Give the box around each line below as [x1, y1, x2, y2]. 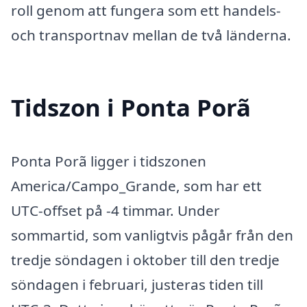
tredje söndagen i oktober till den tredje [11, 249, 280, 269]
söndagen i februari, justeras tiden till [11, 274, 263, 294]
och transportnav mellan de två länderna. [11, 25, 291, 45]
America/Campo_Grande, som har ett [11, 175, 262, 195]
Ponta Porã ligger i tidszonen [11, 151, 206, 171]
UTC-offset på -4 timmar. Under [11, 200, 220, 220]
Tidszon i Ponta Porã [11, 90, 251, 123]
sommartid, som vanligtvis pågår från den [11, 225, 293, 245]
